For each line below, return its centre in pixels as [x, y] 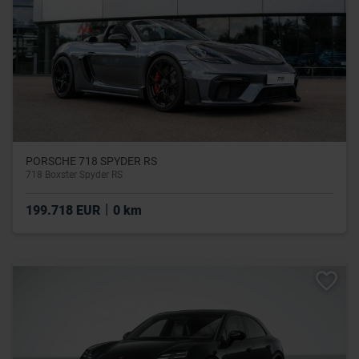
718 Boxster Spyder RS [74, 174]
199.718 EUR [65, 210]
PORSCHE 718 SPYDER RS [91, 161]
